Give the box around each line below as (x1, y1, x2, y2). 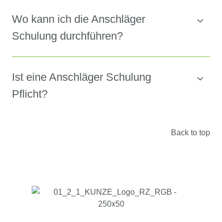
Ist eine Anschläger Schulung (12, 71, 151, 84)
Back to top (171, 128, 210, 137)
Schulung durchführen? (12, 30, 123, 43)
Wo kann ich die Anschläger (12, 13, 145, 26)
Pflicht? (12, 88, 48, 101)
